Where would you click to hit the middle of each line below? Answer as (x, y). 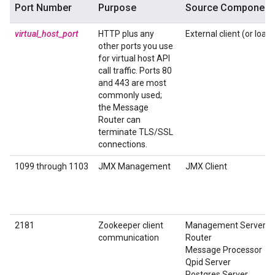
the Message (123, 107)
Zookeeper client (131, 225)
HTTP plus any (126, 34)
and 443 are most (132, 83)
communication (129, 238)
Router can (119, 120)
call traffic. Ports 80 (135, 71)
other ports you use (136, 46)
